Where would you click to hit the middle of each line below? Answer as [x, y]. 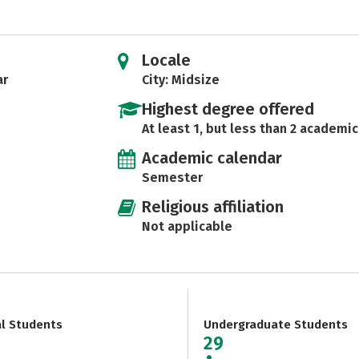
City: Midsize [180, 80]
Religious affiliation [212, 207]
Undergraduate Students [276, 325]
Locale [166, 60]
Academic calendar [212, 158]
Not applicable [187, 226]
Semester [172, 177]
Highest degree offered [228, 109]
